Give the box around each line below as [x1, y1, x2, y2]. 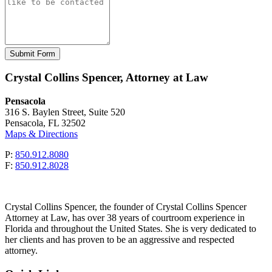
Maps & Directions [5, 128, 78, 139]
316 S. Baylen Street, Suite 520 [5, 106, 125, 117]
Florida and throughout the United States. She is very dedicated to [5, 223, 256, 234]
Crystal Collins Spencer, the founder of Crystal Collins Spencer [5, 201, 246, 212]
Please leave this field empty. [4, 59, 114, 70]
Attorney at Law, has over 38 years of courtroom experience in [5, 212, 245, 223]
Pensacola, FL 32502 [5, 117, 86, 128]
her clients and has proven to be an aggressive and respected [5, 234, 234, 245]
